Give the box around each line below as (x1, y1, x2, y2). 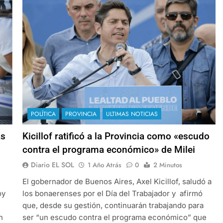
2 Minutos (153, 160, 182, 170)
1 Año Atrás (87, 160, 121, 170)
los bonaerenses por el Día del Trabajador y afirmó (22, 188, 203, 198)
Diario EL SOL (30, 159, 74, 170)
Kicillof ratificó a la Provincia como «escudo (22, 130, 210, 142)
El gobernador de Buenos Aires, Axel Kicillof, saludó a (22, 176, 212, 186)
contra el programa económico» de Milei (22, 143, 195, 155)
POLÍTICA (30, 109, 56, 118)
